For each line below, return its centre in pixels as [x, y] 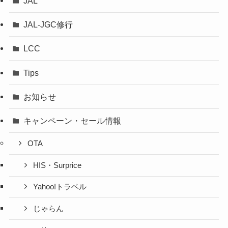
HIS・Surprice [58, 165]
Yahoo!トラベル [60, 187]
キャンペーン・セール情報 [73, 120]
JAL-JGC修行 [48, 25]
